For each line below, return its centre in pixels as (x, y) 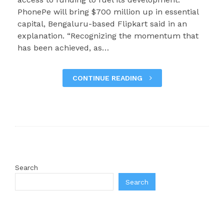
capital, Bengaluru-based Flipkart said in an (102, 24)
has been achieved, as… (63, 48)
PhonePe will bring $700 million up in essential (108, 12)
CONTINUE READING (108, 78)
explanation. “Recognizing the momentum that (108, 36)
